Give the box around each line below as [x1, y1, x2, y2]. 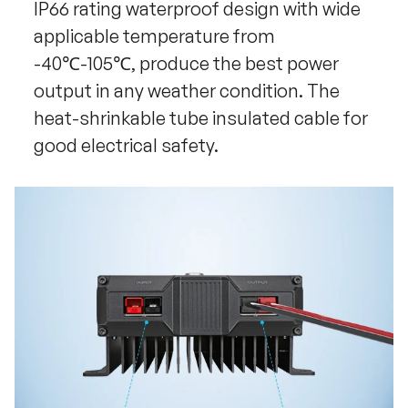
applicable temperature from [33, 25, 275, 48]
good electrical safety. [33, 134, 219, 158]
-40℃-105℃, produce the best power [33, 52, 339, 76]
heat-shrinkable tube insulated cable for [33, 107, 368, 130]
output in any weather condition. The [33, 79, 340, 103]
